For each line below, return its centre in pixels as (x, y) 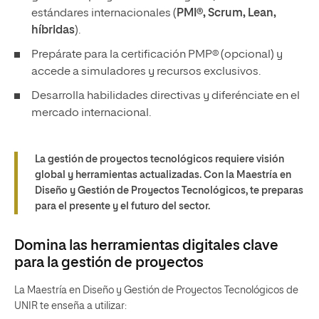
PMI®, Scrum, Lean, (226, 14)
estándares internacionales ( (104, 14)
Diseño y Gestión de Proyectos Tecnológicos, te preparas (169, 191)
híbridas (53, 31)
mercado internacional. (91, 114)
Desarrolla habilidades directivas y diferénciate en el (166, 96)
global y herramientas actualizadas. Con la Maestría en (163, 176)
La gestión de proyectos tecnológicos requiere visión (159, 160)
